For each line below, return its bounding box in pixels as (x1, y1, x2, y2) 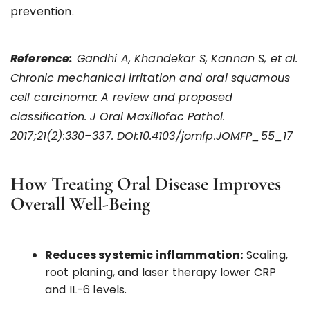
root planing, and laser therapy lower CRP (45, 264, 277, 280)
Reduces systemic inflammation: (45, 246, 244, 263)
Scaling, (243, 246, 288, 263)
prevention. (10, 3, 74, 19)
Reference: (10, 50, 73, 66)
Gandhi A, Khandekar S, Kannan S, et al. (73, 50, 298, 66)
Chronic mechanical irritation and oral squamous (10, 69, 291, 86)
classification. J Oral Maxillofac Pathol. (10, 108, 226, 125)
